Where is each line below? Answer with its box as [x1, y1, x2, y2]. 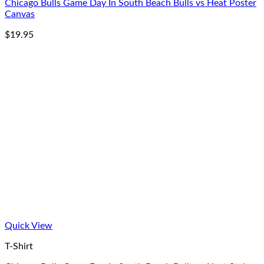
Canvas [5, 9, 35, 19]
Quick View [5, 220, 52, 230]
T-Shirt [5, 241, 33, 251]
